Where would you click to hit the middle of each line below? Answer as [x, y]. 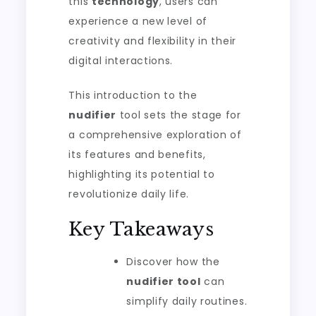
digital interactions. [121, 61]
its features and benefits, [137, 155]
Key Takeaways [141, 230]
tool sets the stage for [179, 115]
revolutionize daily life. [129, 194]
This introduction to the [133, 96]
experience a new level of [138, 22]
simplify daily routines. [187, 302]
